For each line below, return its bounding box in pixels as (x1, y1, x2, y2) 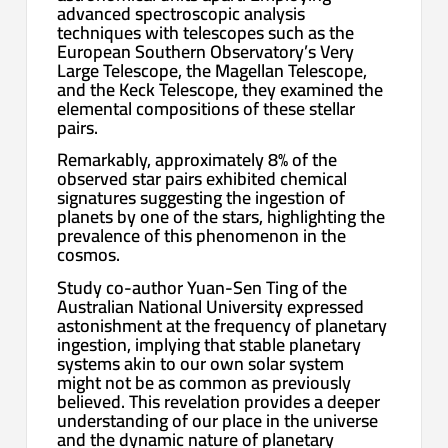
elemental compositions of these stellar (57, 91, 356, 125)
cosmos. (57, 238, 121, 272)
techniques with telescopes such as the (57, 15, 355, 49)
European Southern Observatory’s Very (57, 34, 355, 68)
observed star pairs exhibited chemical (57, 162, 348, 196)
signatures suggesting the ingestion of (57, 181, 346, 215)
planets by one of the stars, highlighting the (57, 200, 386, 234)
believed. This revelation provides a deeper (57, 384, 381, 418)
